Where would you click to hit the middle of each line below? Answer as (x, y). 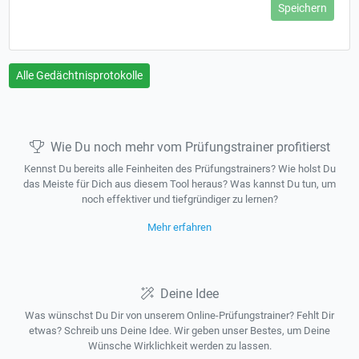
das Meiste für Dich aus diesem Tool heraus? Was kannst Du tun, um (179, 184)
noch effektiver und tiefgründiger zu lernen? (179, 199)
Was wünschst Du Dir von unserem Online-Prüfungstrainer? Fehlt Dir (179, 315)
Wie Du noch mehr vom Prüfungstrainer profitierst (190, 147)
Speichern (302, 8)
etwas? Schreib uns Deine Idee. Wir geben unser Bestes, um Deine (179, 331)
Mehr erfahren (179, 227)
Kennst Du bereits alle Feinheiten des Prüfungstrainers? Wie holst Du (179, 169)
